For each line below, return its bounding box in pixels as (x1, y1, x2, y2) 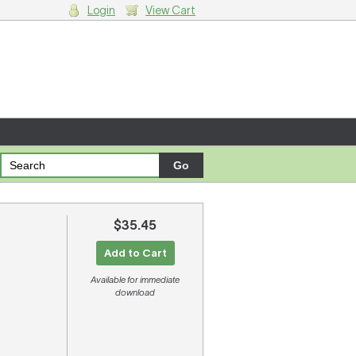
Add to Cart (103, 247, 167, 259)
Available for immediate (91, 275, 180, 284)
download (115, 288, 155, 297)
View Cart (145, 4, 195, 17)
